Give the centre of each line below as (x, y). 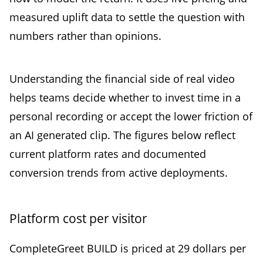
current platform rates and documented (108, 154)
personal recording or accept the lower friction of (131, 116)
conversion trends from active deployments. (119, 172)
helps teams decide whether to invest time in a (125, 97)
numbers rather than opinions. (85, 36)
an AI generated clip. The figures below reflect (122, 135)
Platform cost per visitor (78, 218)
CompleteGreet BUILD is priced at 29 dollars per (128, 248)
